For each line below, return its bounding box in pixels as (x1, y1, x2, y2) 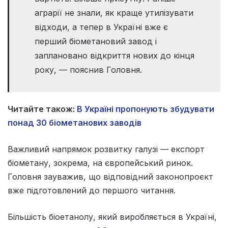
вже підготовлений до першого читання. (8, 185, 176, 195)
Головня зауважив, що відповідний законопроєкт (8, 171, 213, 182)
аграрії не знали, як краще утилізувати (35, 7, 193, 18)
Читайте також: (8, 103, 77, 114)
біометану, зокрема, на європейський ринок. (8, 157, 193, 168)
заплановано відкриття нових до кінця (35, 50, 194, 61)
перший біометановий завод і (35, 36, 157, 46)
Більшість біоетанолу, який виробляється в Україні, (8, 211, 217, 222)
